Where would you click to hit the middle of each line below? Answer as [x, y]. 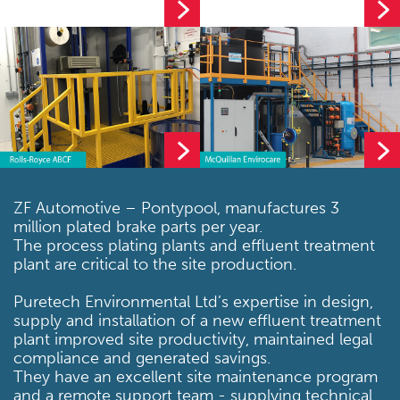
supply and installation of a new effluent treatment [197, 321]
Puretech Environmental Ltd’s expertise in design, [193, 302]
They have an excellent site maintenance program [196, 377]
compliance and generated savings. [142, 358]
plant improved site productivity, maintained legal [193, 340]
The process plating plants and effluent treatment [194, 246]
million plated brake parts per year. [138, 227]
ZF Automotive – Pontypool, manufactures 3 [176, 208]
